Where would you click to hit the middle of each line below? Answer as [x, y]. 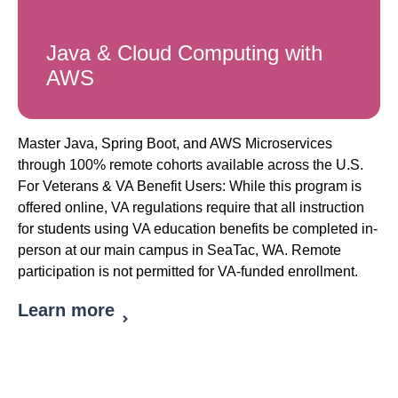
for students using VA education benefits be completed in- [198, 229]
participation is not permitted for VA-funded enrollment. [188, 272]
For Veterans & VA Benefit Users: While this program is [190, 187]
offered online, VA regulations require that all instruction [191, 208]
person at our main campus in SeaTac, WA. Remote [179, 251]
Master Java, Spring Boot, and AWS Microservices [175, 144]
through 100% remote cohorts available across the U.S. [191, 165]
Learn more [66, 310]
